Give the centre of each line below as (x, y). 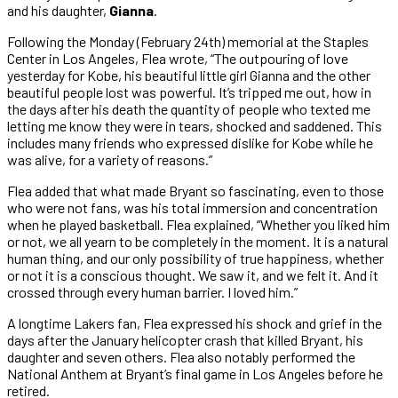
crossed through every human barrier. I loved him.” (152, 291)
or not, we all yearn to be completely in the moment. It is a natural (198, 241)
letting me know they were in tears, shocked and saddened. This (195, 125)
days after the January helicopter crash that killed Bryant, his (185, 339)
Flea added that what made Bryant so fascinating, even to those (195, 190)
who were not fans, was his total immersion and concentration (192, 207)
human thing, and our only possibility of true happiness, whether (195, 258)
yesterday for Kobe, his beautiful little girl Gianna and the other (189, 75)
